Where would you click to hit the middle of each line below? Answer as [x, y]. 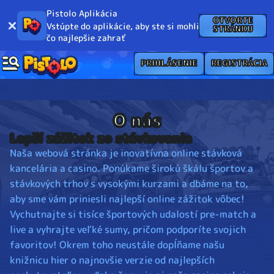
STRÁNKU [233, 29]
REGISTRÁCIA [239, 62]
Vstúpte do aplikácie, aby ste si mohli [123, 26]
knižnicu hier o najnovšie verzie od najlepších [112, 260]
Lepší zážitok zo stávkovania [101, 138]
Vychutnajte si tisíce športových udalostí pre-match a [133, 214]
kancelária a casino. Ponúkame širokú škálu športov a [131, 168]
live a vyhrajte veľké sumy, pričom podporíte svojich [128, 230]
